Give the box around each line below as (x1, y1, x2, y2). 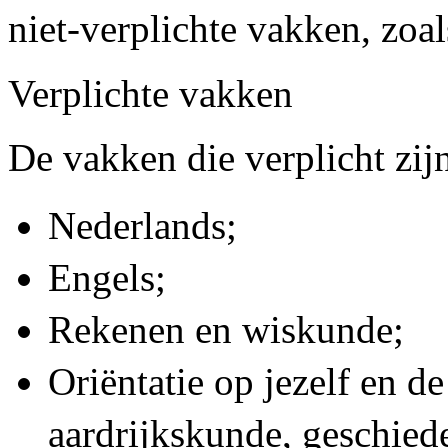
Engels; (48, 256, 166, 299)
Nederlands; (48, 204, 237, 247)
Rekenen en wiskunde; (48, 308, 404, 351)
